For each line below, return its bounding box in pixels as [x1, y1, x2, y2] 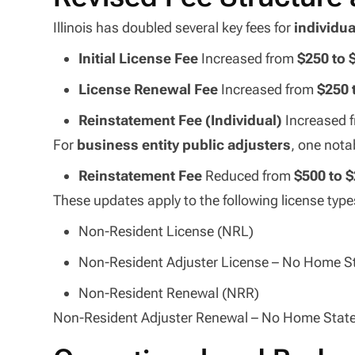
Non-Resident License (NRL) [78, 222, 254, 239]
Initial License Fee [78, 49, 199, 67]
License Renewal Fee [78, 80, 219, 97]
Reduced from [202, 166, 295, 184]
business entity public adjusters [77, 136, 292, 153]
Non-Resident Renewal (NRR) [78, 284, 260, 301]
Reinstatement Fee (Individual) [78, 111, 283, 128]
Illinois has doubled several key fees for [53, 18, 295, 36]
